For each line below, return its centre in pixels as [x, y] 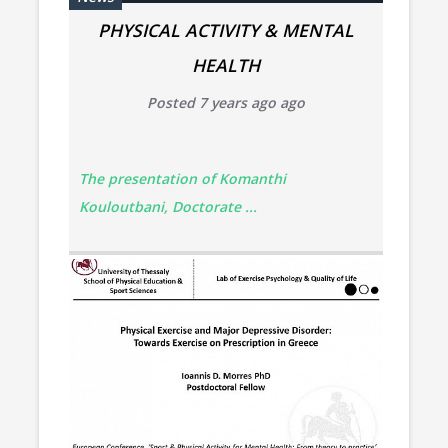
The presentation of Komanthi [182, 178]
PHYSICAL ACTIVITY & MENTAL [225, 29]
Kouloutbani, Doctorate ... [167, 206]
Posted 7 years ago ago [225, 102]
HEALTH [225, 64]
